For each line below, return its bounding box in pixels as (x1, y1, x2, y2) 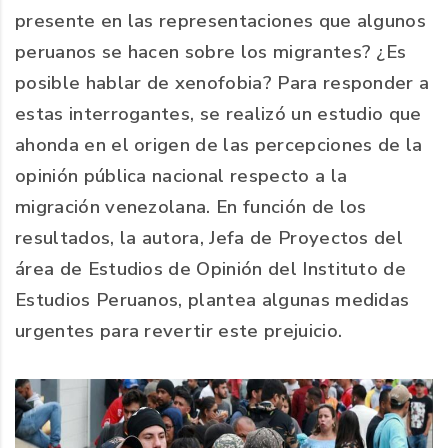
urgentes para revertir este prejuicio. (15, 318, 343, 345)
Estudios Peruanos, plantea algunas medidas (15, 287, 410, 314)
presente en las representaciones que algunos (15, 8, 427, 35)
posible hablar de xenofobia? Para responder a (15, 70, 430, 97)
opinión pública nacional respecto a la (15, 163, 348, 190)
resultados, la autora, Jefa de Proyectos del (15, 225, 404, 252)
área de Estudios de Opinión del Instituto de (15, 256, 407, 283)
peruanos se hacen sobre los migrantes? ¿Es (15, 39, 407, 66)
